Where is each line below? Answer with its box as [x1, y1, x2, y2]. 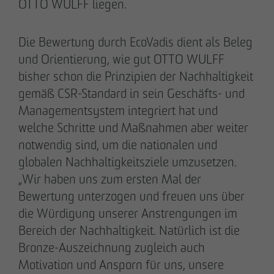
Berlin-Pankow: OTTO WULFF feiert [18, 59, 200, 75]
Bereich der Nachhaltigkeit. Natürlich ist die [18, 223, 240, 239]
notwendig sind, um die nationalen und [18, 137, 217, 153]
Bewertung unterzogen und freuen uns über [18, 188, 245, 204]
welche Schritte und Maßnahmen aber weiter [18, 120, 248, 136]
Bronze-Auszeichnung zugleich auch [18, 240, 205, 256]
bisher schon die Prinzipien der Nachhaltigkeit [18, 68, 253, 84]
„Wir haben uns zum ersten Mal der [18, 171, 201, 187]
